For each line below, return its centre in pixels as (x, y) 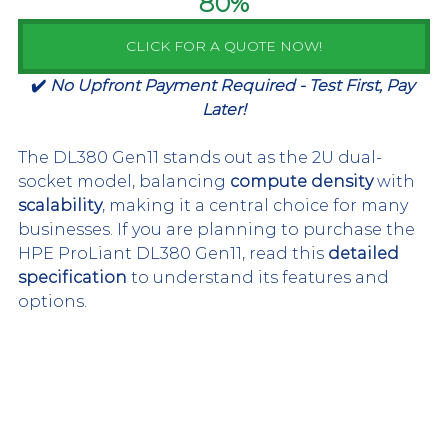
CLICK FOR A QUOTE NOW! (224, 46)
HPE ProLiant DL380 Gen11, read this (173, 254)
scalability (60, 206)
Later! (224, 110)
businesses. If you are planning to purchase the (218, 230)
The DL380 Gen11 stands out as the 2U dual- (200, 158)
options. (52, 302)
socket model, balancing (124, 182)
